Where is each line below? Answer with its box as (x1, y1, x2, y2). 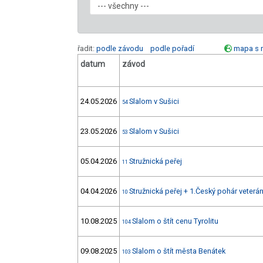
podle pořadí (150, 44, 194, 53)
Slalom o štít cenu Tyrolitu (132, 217, 218, 226)
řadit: (77, 44, 96, 53)
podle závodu (96, 44, 143, 53)
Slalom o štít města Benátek (132, 247, 225, 256)
